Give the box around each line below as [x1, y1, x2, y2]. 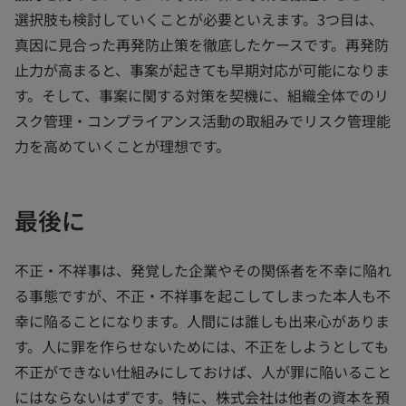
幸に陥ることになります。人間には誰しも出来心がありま [14, 310, 390, 333]
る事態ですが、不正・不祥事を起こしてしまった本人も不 [14, 285, 391, 307]
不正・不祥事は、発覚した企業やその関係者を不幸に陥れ [14, 259, 391, 282]
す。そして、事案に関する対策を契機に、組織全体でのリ [14, 83, 389, 106]
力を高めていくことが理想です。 [14, 134, 230, 157]
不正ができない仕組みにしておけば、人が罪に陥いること [14, 361, 391, 383]
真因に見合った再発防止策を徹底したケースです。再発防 [14, 33, 389, 55]
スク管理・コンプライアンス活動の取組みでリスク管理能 [14, 109, 391, 131]
